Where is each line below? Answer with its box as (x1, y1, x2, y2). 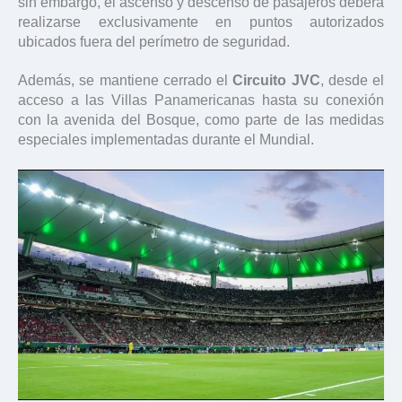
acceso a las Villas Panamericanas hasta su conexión (18, 92, 384, 109)
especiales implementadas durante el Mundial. (18, 132, 314, 148)
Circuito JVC (232, 73, 320, 89)
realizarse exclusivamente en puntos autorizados (18, 13, 384, 30)
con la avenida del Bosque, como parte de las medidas (18, 112, 384, 128)
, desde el (319, 73, 384, 89)
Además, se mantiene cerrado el (18, 73, 233, 89)
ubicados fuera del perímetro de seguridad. (18, 33, 290, 49)
